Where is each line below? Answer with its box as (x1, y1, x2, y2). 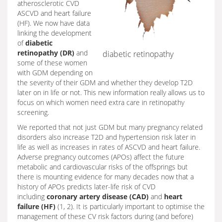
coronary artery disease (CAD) (47, 192, 151, 201)
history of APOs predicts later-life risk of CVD (17, 182, 156, 191)
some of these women (17, 58, 87, 67)
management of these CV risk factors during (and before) (17, 212, 193, 221)
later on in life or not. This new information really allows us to (17, 88, 205, 97)
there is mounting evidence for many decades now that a (17, 172, 194, 181)
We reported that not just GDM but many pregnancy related (17, 122, 203, 132)
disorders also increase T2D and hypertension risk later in (17, 132, 196, 142)
